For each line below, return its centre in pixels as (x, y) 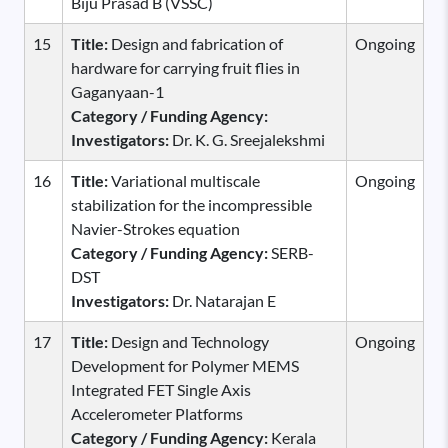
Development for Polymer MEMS (185, 365)
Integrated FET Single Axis (161, 389)
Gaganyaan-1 (117, 91)
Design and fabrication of (195, 43)
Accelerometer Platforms (157, 413)
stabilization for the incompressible (191, 204)
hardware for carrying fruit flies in (185, 67)
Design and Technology (188, 341)
